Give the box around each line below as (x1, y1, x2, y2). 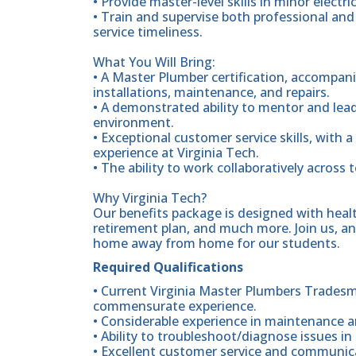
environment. (93, 113, 174, 131)
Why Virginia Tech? (93, 188, 207, 207)
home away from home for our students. (93, 234, 340, 252)
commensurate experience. (93, 296, 257, 315)
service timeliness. (93, 22, 203, 41)
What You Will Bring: (93, 52, 215, 71)
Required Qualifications (93, 257, 243, 276)
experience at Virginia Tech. (93, 143, 259, 161)
